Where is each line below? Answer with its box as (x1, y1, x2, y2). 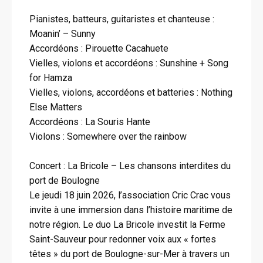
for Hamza (29, 72, 72, 83)
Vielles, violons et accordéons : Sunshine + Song (29, 58, 228, 69)
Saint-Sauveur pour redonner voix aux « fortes (29, 234, 216, 245)
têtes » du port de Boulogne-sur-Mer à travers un (29, 248, 230, 259)
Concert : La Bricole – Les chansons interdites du (29, 160, 231, 171)
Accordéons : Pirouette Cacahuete (29, 43, 168, 54)
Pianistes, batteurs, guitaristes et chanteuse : (29, 14, 214, 25)
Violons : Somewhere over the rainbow (29, 131, 187, 142)
